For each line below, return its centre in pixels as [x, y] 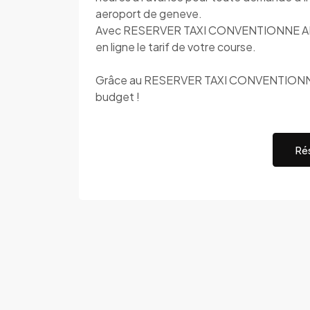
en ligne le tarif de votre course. [176, 47]
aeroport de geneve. [149, 13]
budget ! [118, 97]
